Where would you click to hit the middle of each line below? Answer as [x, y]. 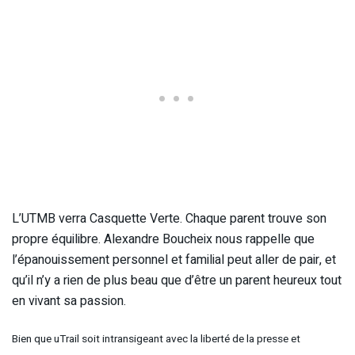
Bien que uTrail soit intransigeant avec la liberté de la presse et [156, 339]
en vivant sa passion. [69, 301]
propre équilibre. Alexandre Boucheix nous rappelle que [163, 239]
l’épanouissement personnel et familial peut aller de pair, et [174, 260]
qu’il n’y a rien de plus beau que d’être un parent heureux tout [177, 280]
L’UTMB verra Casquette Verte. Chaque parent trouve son [169, 218]
